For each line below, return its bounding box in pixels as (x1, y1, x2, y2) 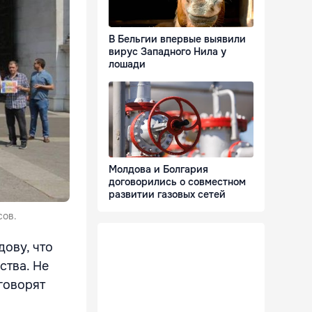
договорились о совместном (109, 175, 246, 189)
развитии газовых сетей (109, 188, 226, 201)
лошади (109, 58, 146, 71)
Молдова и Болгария (109, 163, 208, 176)
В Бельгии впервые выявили (109, 33, 246, 46)
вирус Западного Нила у (109, 45, 226, 58)
